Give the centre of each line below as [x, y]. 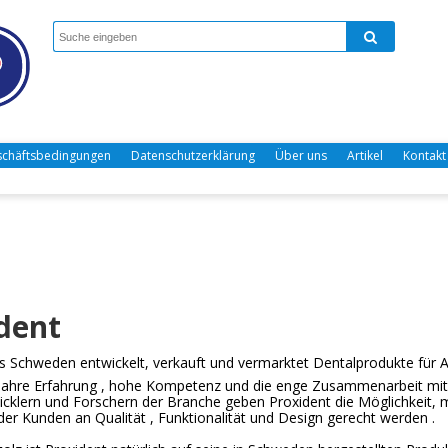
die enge [280, 385]
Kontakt [424, 155]
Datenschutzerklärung [193, 155]
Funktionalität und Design [240, 417]
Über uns [301, 155]
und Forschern [91, 401]
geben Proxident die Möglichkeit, [330, 401]
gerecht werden [377, 417]
